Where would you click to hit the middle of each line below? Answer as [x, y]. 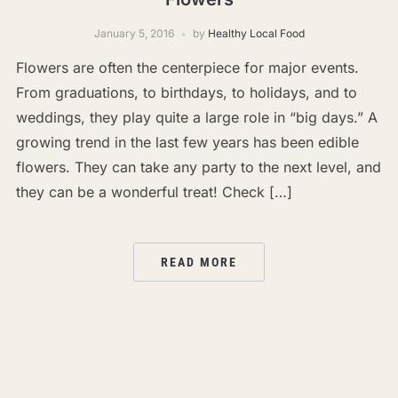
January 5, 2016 [134, 34]
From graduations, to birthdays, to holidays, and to [186, 93]
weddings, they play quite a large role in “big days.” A [196, 118]
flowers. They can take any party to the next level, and [198, 167]
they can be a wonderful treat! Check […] [154, 192]
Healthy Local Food [256, 34]
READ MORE [199, 263]
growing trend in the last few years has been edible [187, 143]
